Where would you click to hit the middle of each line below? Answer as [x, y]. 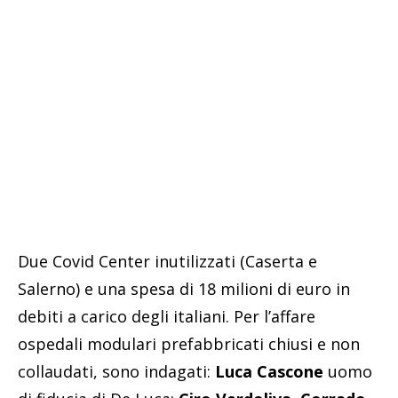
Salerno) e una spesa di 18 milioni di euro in [184, 289]
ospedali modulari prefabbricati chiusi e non [189, 344]
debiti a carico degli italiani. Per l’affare [167, 317]
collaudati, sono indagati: [116, 372]
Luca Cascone [269, 372]
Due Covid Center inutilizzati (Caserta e [167, 262]
